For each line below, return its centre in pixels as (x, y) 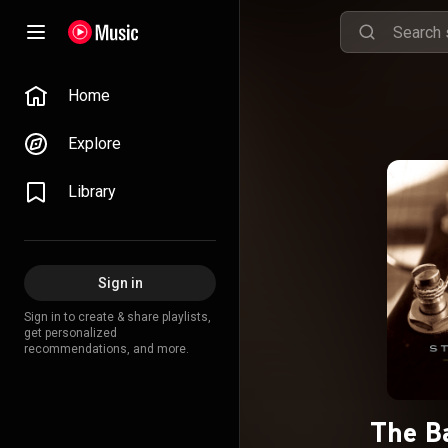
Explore (94, 143)
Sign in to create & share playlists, (117, 317)
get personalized (70, 333)
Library (92, 191)
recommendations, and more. (106, 349)
